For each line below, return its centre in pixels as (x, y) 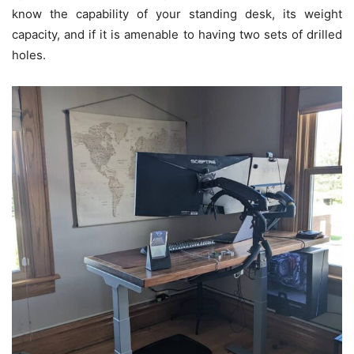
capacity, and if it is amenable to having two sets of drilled (177, 34)
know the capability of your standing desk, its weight (177, 13)
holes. (30, 55)
